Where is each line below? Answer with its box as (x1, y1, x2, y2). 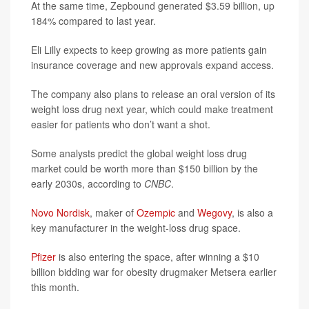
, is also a (232, 206, 273, 220)
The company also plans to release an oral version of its (31, 87, 275, 101)
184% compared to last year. (31, 14, 156, 28)
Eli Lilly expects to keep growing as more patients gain (31, 43, 267, 57)
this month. (31, 280, 79, 295)
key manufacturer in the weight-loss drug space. (31, 221, 241, 235)
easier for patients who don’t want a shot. (31, 117, 210, 132)
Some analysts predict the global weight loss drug (31, 146, 247, 161)
